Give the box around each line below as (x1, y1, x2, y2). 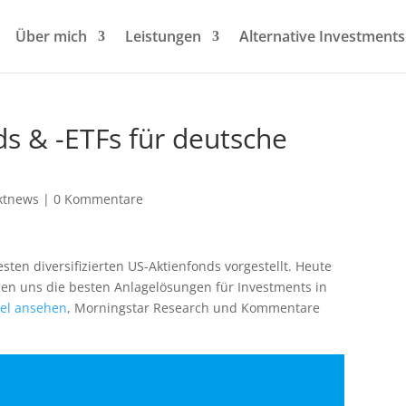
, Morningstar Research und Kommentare (67, 299, 321, 316)
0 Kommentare (53, 190, 144, 208)
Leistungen (125, 26, 201, 46)
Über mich (15, 26, 87, 46)
